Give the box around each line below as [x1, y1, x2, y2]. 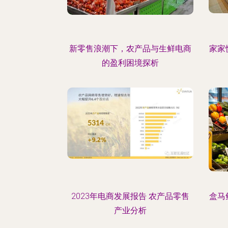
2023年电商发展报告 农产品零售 [71, 191, 189, 201]
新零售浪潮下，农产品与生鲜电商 [69, 44, 191, 53]
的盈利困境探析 [101, 58, 159, 68]
